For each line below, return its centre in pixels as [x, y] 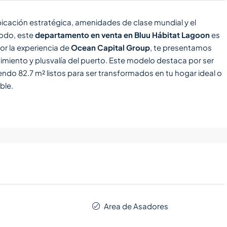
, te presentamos [181, 48]
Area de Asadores [136, 206]
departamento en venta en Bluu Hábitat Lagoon [122, 35]
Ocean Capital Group [110, 48]
